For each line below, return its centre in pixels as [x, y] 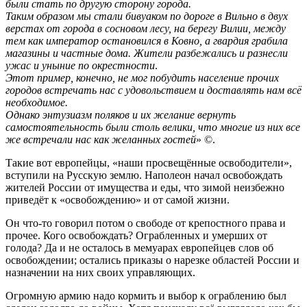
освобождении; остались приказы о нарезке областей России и [152, 260]
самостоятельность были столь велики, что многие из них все [153, 127]
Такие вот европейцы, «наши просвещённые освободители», [149, 163]
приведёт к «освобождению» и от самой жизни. [118, 200]
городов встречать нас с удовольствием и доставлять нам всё [153, 90]
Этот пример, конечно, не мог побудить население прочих [142, 78]
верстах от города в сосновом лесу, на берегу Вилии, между [146, 29]
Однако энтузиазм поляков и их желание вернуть [121, 115]
